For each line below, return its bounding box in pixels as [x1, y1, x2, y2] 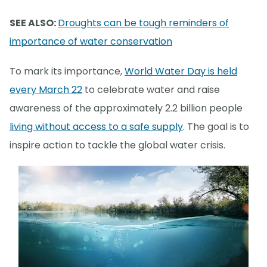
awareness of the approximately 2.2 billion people [10, 101, 243, 116]
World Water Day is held [125, 64, 237, 79]
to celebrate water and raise [82, 83, 220, 97]
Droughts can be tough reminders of [58, 16, 229, 30]
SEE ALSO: [10, 16, 58, 30]
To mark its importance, [10, 64, 125, 79]
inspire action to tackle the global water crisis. [10, 138, 225, 153]
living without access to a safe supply [10, 120, 183, 134]
